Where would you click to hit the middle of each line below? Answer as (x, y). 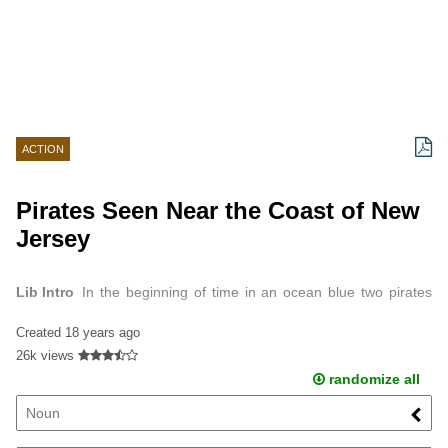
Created (40, 332)
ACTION (43, 149)
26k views (45, 355)
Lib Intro (45, 292)
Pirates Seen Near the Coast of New (218, 210)
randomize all (372, 378)
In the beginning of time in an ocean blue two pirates (257, 292)
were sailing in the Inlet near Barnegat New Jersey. (176, 321)
